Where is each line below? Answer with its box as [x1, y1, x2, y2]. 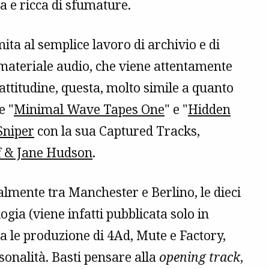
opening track [159, 249, 240, 266]
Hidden [188, 101, 231, 118]
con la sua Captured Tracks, [34, 122, 200, 140]
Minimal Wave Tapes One [14, 101, 165, 118]
